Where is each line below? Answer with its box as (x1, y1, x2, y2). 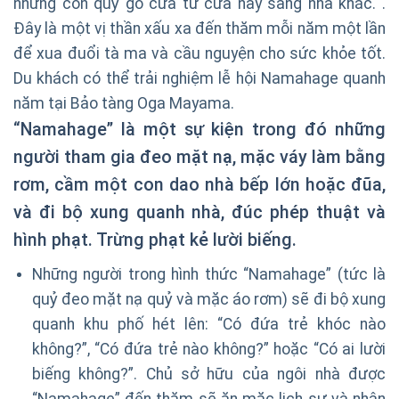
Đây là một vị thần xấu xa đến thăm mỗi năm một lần (13, 20, 386, 38)
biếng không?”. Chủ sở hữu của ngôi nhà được (31, 365, 386, 384)
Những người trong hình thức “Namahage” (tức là (31, 265, 386, 284)
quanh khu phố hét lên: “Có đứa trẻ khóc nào (31, 315, 386, 334)
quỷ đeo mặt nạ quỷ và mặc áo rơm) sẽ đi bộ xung (31, 290, 386, 309)
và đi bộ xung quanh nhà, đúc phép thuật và (13, 202, 386, 224)
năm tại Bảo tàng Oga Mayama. (13, 94, 234, 113)
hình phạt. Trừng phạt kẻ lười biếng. (13, 230, 297, 251)
